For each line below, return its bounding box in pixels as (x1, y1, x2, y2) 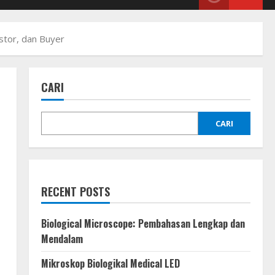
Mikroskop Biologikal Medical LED (41, 255, 180, 271)
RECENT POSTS (41, 183, 110, 199)
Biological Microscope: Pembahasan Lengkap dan (41, 215, 245, 231)
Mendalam (41, 231, 83, 246)
